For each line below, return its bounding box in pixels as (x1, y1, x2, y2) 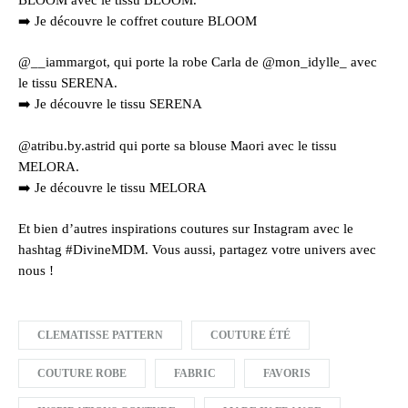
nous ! (18, 263, 54, 279)
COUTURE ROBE (37, 366, 127, 380)
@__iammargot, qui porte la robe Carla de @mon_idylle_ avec (18, 55, 377, 70)
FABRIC (174, 366, 216, 380)
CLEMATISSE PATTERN (37, 328, 163, 342)
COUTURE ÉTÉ (210, 328, 291, 342)
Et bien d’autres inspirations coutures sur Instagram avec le (18, 221, 353, 237)
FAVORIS (263, 366, 311, 380)
